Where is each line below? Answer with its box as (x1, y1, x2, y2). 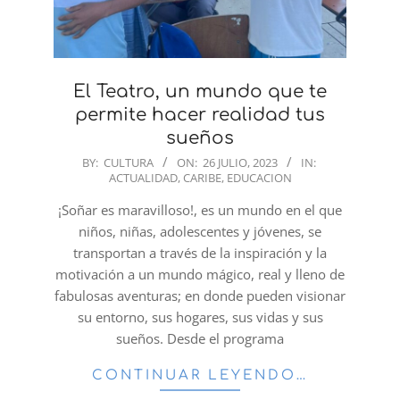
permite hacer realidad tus (75, 104, 325, 126)
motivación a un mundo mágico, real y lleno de (55, 265, 345, 284)
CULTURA (103, 154, 154, 171)
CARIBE (182, 170, 221, 187)
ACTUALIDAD (108, 170, 178, 187)
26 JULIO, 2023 (202, 154, 278, 171)
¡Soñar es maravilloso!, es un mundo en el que (58, 201, 342, 220)
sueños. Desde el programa (116, 329, 284, 348)
